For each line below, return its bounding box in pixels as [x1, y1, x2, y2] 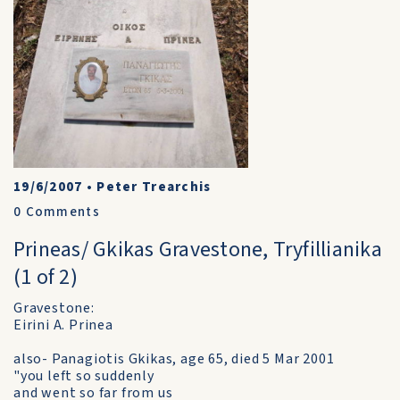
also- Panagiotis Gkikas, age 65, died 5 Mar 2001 [13, 349, 335, 369]
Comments [21, 203, 100, 221]
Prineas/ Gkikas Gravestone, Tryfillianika [13, 234, 382, 265]
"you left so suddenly [13, 366, 154, 386]
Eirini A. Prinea [13, 315, 113, 335]
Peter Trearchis [96, 178, 212, 196]
